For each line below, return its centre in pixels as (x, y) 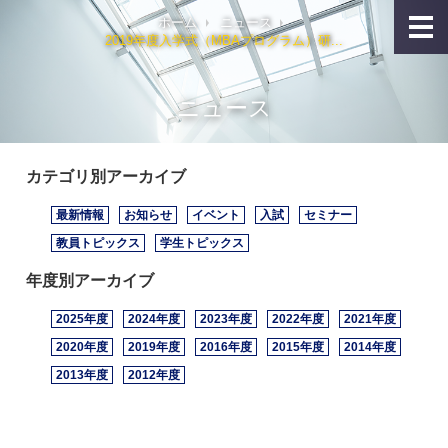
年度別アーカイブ (89, 281)
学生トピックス (201, 243)
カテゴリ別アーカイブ (105, 177)
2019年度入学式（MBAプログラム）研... (224, 41)
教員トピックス (97, 243)
